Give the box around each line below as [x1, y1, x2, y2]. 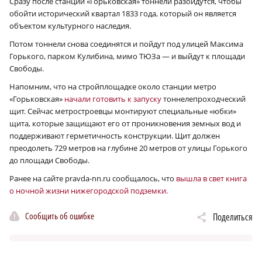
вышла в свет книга [176, 173, 247, 184]
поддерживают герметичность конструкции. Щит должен [9, 130, 220, 141]
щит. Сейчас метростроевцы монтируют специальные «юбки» [9, 105, 236, 116]
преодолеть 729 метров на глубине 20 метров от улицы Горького [9, 142, 247, 153]
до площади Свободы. [9, 154, 89, 166]
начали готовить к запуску [64, 93, 161, 104]
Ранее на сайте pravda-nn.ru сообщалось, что [9, 173, 176, 184]
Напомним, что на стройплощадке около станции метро [9, 81, 216, 92]
